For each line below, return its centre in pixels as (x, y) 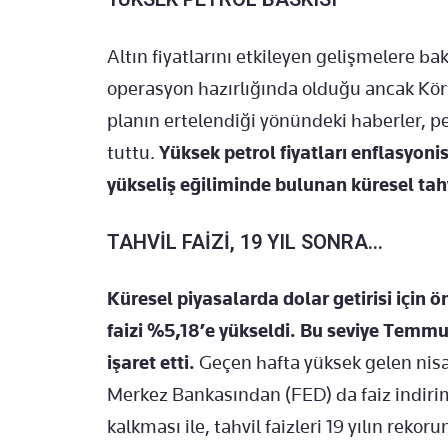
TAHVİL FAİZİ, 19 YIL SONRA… (245, 241)
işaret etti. (151, 362)
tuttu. (133, 152)
